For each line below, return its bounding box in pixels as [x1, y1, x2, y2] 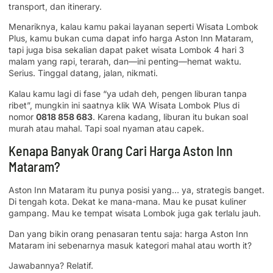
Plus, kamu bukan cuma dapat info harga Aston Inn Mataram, [9, 33, 253, 44]
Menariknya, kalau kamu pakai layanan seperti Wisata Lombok [9, 21, 258, 32]
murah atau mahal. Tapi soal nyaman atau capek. [9, 122, 204, 133]
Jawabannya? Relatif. [9, 260, 93, 271]
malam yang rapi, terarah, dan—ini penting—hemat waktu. [9, 56, 241, 67]
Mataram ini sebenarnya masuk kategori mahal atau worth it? [9, 239, 252, 250]
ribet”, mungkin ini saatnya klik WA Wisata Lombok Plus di [9, 99, 239, 110]
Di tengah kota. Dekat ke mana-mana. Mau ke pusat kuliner [9, 196, 246, 207]
